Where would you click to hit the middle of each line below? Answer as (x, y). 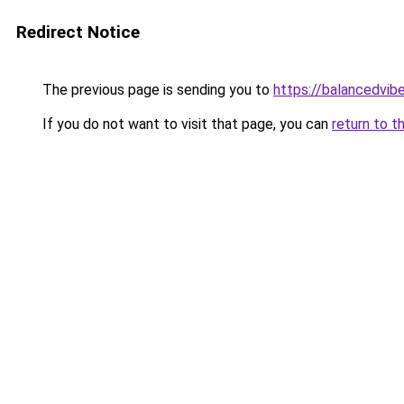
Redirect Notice (78, 32)
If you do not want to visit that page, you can (185, 124)
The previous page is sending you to (156, 90)
